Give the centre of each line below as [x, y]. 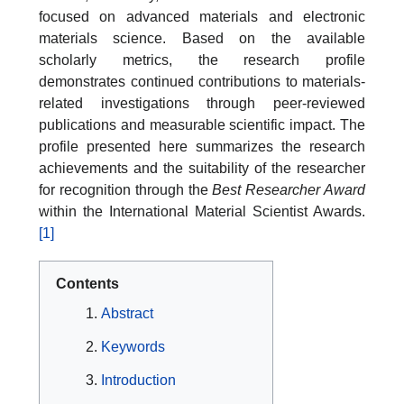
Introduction [138, 381]
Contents [87, 284]
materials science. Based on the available [202, 39]
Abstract [127, 314]
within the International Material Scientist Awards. [202, 212]
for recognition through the [126, 190]
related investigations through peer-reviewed [202, 104]
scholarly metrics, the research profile [202, 60]
